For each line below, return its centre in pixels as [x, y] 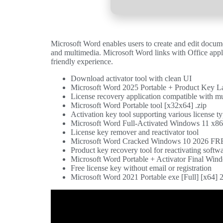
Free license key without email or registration [141, 168]
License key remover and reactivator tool [135, 132]
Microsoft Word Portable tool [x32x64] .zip [139, 106]
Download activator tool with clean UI [131, 79]
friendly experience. [82, 62]
